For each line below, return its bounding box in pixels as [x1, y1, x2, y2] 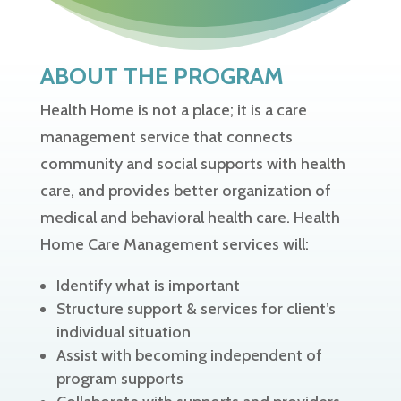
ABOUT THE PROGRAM [39, 62, 284, 90]
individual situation [55, 322, 191, 342]
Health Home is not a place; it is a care [39, 100, 307, 120]
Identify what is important [55, 276, 240, 295]
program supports [55, 369, 183, 388]
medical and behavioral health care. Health [39, 208, 340, 227]
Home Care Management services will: [39, 235, 309, 254]
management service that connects [39, 127, 293, 147]
